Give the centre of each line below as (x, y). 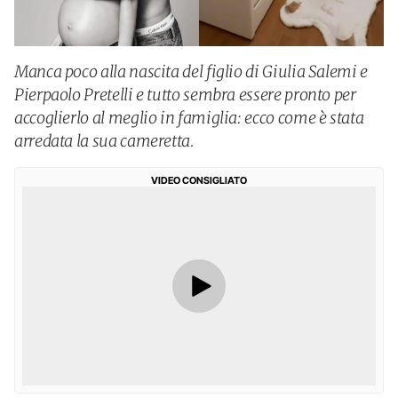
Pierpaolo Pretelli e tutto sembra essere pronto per (185, 95)
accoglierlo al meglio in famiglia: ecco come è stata (189, 118)
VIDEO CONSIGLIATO (199, 180)
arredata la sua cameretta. (104, 141)
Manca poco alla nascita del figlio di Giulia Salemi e (191, 72)
